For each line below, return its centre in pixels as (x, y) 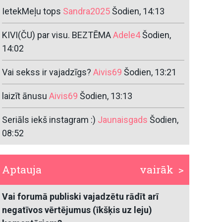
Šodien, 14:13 (139, 11)
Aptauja (22, 170)
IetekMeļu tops (32, 11)
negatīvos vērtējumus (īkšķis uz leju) (77, 210)
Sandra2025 (87, 11)
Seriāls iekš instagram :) (49, 120)
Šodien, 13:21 (150, 72)
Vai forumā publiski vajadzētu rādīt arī (81, 197)
